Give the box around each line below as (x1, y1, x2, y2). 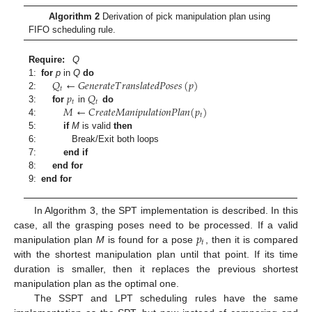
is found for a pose (104, 234, 196, 246)
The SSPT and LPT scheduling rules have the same (33, 292, 298, 304)
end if (63, 146, 88, 157)
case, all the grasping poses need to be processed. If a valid (14, 219, 298, 231)
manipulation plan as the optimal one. (14, 278, 179, 290)
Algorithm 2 (48, 10, 100, 22)
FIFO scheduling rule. (29, 24, 116, 35)
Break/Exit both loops (41, 133, 159, 144)
